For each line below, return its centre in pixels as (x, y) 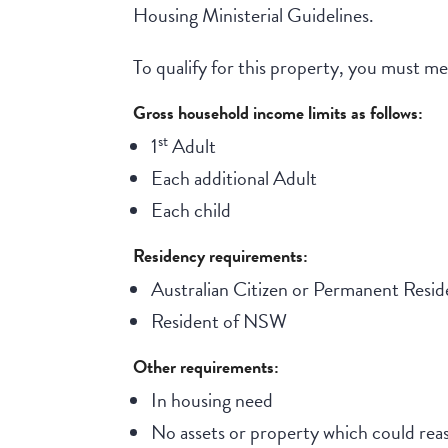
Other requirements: (206, 367)
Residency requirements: (221, 256)
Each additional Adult (233, 178)
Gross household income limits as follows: (278, 113)
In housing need (211, 400)
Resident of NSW (218, 321)
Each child (190, 210)
